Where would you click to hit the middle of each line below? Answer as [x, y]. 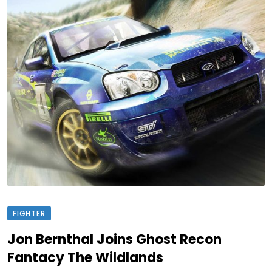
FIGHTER [29, 213]
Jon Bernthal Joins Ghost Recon [114, 239]
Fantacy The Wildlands [85, 257]
